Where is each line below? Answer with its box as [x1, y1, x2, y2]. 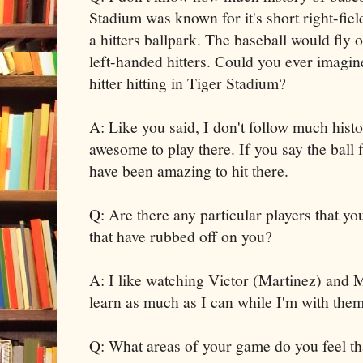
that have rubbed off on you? [89, 224, 272, 247]
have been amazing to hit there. [89, 159, 288, 181]
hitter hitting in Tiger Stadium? [89, 71, 286, 94]
